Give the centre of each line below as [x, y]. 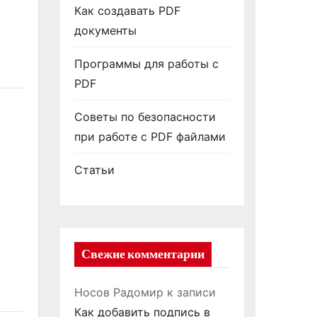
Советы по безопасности [145, 117]
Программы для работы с [146, 64]
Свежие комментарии [143, 254]
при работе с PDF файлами [150, 137]
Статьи [94, 170]
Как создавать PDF [127, 11]
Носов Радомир [119, 292]
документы [105, 30]
